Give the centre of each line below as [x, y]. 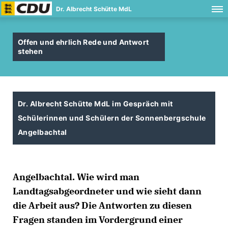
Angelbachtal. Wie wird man [76, 177]
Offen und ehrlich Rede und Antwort [83, 42]
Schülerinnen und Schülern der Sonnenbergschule [112, 118]
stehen [31, 51]
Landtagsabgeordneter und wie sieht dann [107, 191]
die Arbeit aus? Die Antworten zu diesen [102, 205]
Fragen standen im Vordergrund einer [98, 220]
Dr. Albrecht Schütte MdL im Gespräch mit [95, 104]
